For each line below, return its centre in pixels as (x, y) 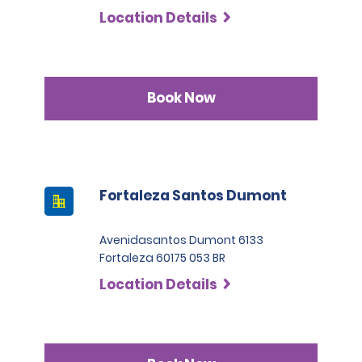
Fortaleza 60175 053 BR (162, 257)
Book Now (181, 98)
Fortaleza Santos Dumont (193, 195)
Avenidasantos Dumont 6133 (181, 240)
